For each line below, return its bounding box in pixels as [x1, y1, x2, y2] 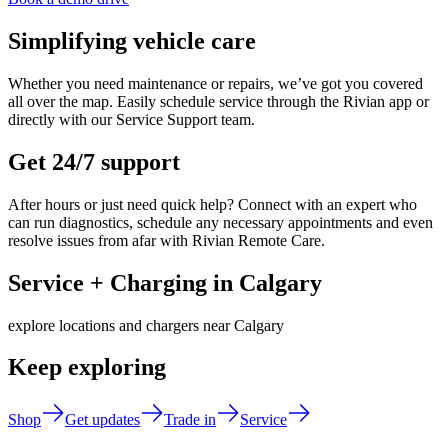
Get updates [65, 411, 140, 429]
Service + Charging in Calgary [8, 269, 322, 296]
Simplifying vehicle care [8, 27, 256, 54]
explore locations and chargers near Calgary [8, 316, 284, 334]
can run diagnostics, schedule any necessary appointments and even [8, 213, 433, 231]
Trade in [164, 411, 216, 429]
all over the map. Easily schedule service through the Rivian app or [8, 92, 429, 110]
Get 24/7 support [8, 148, 180, 175]
